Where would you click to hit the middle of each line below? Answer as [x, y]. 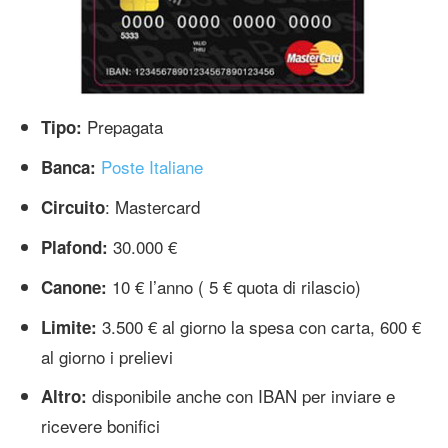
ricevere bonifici [100, 425]
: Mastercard [152, 206]
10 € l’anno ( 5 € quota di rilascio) [234, 286]
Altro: [64, 395]
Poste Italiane [152, 166]
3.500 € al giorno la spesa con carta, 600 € [259, 326]
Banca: [68, 166]
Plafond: [77, 246]
